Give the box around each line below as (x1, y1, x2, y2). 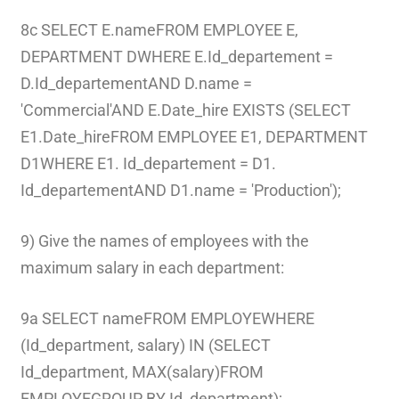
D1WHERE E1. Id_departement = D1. (20, 153, 276, 173)
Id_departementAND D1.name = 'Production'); (20, 180, 341, 199)
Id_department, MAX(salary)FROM (20, 362, 264, 381)
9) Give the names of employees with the (20, 231, 309, 250)
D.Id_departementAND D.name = (20, 73, 252, 93)
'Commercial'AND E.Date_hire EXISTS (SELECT (20, 100, 351, 119)
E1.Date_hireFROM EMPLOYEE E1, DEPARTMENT (20, 126, 368, 146)
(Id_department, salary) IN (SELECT (20, 335, 271, 354)
